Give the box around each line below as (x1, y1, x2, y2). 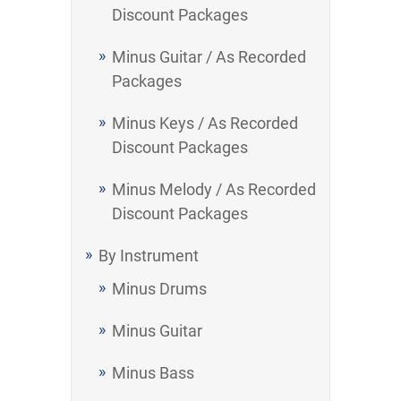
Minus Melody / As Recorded (112, 180, 316, 199)
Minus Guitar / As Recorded (112, 47, 306, 66)
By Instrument (98, 246, 199, 265)
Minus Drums (112, 279, 207, 298)
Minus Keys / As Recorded (112, 114, 298, 132)
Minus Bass (112, 363, 194, 382)
